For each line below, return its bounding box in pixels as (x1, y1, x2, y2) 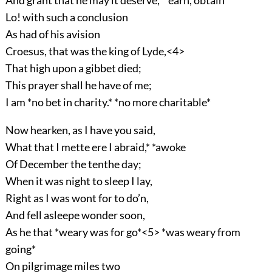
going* (5, 242, 36, 256)
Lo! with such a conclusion (5, 10, 128, 24)
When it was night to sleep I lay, (5, 174, 152, 188)
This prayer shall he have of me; (5, 78, 152, 92)
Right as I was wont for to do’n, (5, 191, 149, 205)
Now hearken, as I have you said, (5, 123, 155, 137)
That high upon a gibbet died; (5, 61, 141, 75)
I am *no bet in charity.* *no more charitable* (5, 95, 211, 109)
